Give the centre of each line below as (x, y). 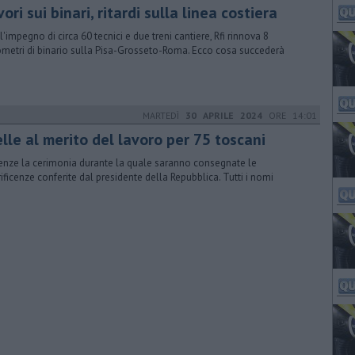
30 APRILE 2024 (224, 115)
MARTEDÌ (164, 115)
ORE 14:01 (290, 115)
